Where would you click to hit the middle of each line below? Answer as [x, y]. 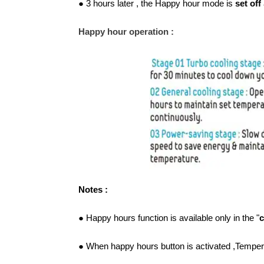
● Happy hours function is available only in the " [169, 218]
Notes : [93, 190]
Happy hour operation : [126, 32]
